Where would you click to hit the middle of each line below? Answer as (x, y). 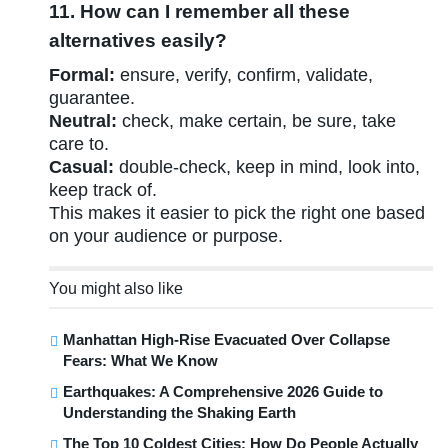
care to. (79, 143)
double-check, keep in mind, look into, (267, 166)
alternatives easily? (138, 40)
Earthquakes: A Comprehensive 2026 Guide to (223, 391)
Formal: (82, 74)
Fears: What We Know (141, 360)
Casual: (82, 166)
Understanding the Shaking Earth (180, 412)
